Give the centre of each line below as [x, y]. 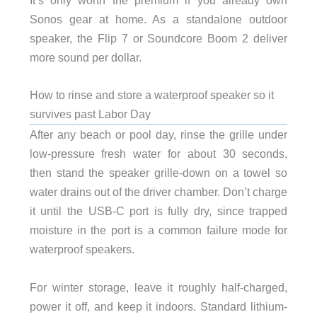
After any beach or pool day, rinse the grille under [158, 135]
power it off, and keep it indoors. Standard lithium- [158, 306]
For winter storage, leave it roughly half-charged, [158, 287]
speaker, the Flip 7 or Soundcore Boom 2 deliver [158, 39]
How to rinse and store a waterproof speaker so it [151, 95]
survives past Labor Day [90, 114]
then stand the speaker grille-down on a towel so [158, 173]
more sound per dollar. [85, 58]
